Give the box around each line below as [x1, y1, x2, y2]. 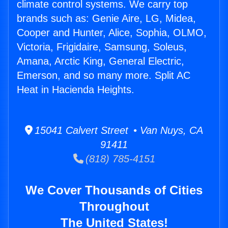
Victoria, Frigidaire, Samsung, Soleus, [17, 41, 187, 53]
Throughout [79, 199, 149, 214]
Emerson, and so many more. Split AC [17, 70, 190, 81]
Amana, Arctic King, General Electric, [17, 55, 184, 67]
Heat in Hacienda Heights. [17, 84, 134, 96]
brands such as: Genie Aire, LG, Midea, [17, 13, 196, 24]
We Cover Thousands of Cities [25, 183, 203, 197]
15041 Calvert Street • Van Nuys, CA [33, 125, 203, 136]
